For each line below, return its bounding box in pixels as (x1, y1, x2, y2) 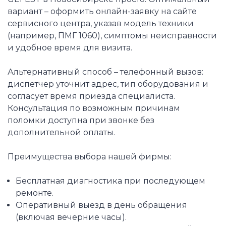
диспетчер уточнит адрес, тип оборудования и (8, 79, 208, 89)
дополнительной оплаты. (8, 128, 115, 138)
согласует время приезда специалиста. (8, 91, 175, 101)
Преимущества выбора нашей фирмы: (8, 152, 172, 162)
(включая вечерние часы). (15, 212, 127, 222)
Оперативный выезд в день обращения (15, 200, 187, 210)
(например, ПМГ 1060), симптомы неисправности (8, 31, 217, 41)
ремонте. (15, 188, 53, 198)
